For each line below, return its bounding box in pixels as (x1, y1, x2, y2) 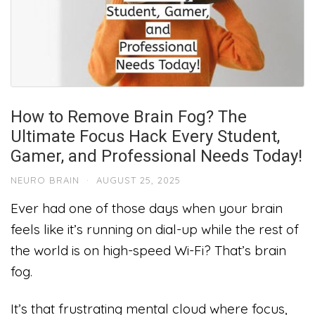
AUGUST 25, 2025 (96, 174, 181, 186)
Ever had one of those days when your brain (11, 199, 283, 217)
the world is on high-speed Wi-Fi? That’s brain (11, 241, 286, 259)
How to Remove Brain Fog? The (11, 106, 247, 127)
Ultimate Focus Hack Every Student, (11, 126, 280, 146)
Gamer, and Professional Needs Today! (11, 146, 302, 166)
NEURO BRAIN (11, 174, 79, 186)
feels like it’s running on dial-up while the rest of (11, 220, 299, 238)
